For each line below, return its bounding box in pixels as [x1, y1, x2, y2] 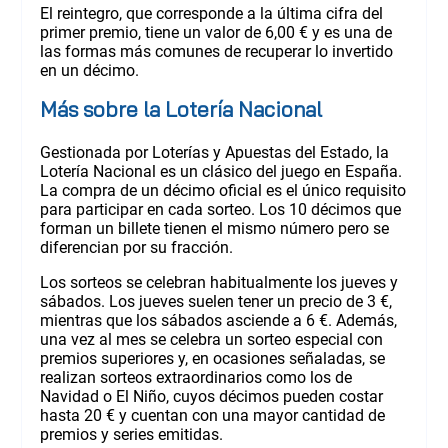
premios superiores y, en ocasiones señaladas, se [39, 348, 385, 368]
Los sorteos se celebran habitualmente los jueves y [39, 272, 398, 292]
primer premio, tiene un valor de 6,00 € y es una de [39, 22, 392, 42]
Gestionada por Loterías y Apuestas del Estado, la [39, 142, 389, 162]
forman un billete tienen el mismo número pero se [39, 218, 389, 238]
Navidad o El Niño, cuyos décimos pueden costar [39, 386, 383, 406]
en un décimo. [39, 60, 139, 80]
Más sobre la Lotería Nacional [39, 95, 322, 122]
